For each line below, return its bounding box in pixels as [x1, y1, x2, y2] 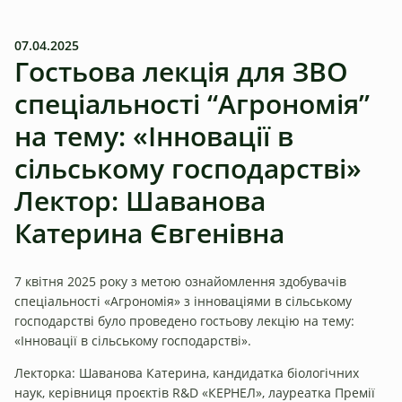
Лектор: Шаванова [14, 182, 266, 219]
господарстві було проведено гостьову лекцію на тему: [14, 311, 354, 329]
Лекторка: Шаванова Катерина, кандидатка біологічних [14, 363, 359, 381]
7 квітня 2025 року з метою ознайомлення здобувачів [14, 272, 346, 290]
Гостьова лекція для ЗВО [14, 53, 348, 90]
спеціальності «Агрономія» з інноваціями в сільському [14, 292, 352, 310]
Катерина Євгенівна [14, 214, 284, 251]
